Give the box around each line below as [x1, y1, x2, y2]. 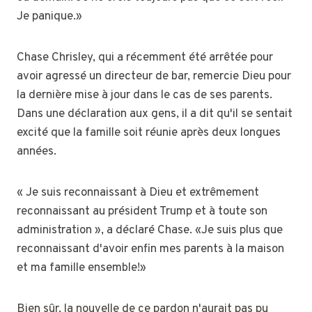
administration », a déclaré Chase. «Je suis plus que [17, 222, 283, 238]
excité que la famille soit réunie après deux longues [17, 125, 281, 141]
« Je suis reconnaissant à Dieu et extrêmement [17, 185, 259, 201]
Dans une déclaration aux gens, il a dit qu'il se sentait [17, 106, 292, 122]
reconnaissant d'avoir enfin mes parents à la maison [17, 241, 284, 257]
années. [17, 143, 56, 159]
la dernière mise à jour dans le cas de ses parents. [17, 87, 272, 103]
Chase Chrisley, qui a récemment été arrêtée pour [17, 49, 273, 65]
